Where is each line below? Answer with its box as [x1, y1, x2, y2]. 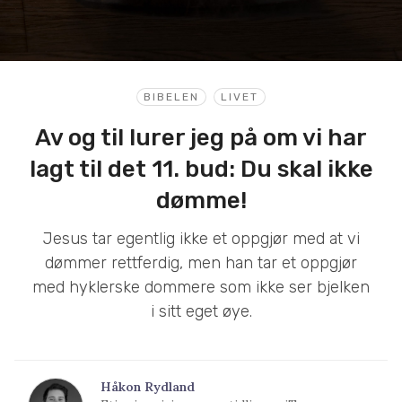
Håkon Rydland [100, 378, 195, 395]
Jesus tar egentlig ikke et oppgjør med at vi [42, 228, 360, 249]
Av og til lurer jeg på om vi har [35, 123, 367, 152]
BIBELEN [144, 90, 199, 103]
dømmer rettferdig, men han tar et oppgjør [45, 252, 357, 273]
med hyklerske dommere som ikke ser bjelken [32, 276, 370, 297]
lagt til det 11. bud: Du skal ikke [29, 154, 373, 183]
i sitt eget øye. [150, 301, 252, 321]
